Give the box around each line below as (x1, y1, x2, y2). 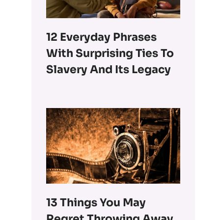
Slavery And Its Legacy (46, 63, 171, 77)
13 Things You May (46, 195, 146, 209)
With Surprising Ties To (46, 47, 174, 60)
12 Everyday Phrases (46, 30, 157, 44)
